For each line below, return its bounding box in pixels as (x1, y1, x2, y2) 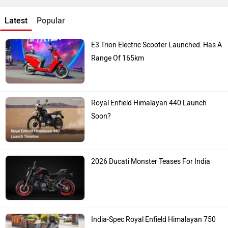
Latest (5, 16, 27, 26)
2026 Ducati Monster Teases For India (91, 157, 211, 166)
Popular (37, 16, 65, 26)
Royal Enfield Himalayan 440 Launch (91, 99, 207, 108)
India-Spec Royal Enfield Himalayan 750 (91, 215, 216, 224)
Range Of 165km (91, 54, 145, 63)
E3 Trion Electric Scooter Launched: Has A (91, 41, 222, 50)
